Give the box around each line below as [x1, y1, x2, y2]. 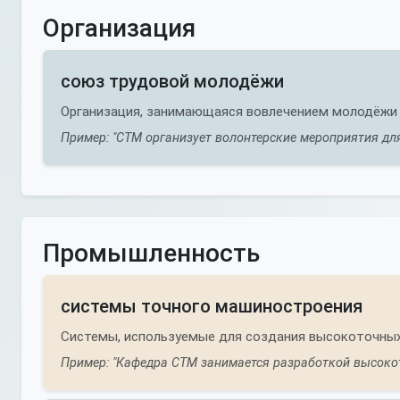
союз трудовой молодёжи [61, 71, 284, 92]
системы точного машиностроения [61, 296, 362, 317]
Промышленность [43, 238, 260, 268]
